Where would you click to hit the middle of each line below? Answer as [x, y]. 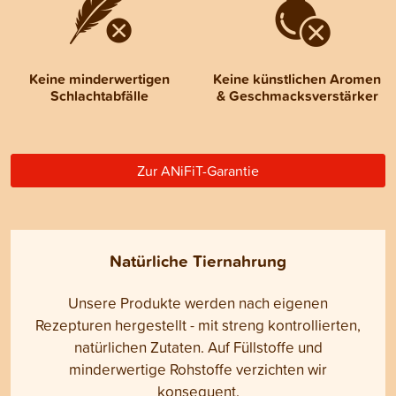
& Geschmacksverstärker [297, 96]
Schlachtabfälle [99, 96]
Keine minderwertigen [99, 80]
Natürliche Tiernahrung [198, 261]
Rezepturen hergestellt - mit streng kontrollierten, [198, 325]
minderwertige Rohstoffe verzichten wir [198, 369]
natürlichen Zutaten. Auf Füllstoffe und [198, 347]
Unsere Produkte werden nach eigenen [198, 303]
